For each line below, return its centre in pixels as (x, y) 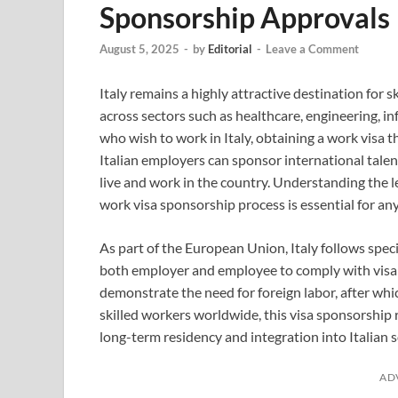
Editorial (230, 49)
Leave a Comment (312, 49)
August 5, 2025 (139, 49)
